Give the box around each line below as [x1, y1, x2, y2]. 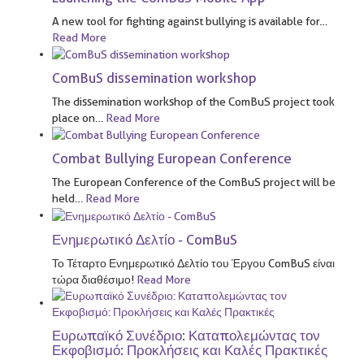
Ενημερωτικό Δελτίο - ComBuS [52, 231, 237, 248]
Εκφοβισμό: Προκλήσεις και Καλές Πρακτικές [52, 341, 327, 358]
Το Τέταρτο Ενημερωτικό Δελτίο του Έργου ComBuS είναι [52, 256, 335, 270]
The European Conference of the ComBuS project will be [52, 175, 336, 189]
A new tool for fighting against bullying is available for [52, 14, 319, 28]
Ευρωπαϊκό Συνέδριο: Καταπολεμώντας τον [52, 327, 320, 344]
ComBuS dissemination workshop [52, 69, 257, 86]
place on [52, 110, 95, 124]
